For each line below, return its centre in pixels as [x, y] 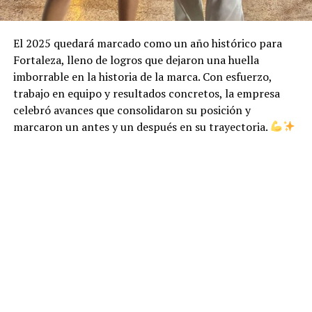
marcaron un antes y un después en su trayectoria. [141, 126]
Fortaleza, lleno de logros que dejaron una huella [136, 60]
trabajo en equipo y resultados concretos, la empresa [146, 93]
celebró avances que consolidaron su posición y [132, 110]
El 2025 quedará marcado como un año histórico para [147, 43]
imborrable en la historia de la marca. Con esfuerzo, [142, 76]
